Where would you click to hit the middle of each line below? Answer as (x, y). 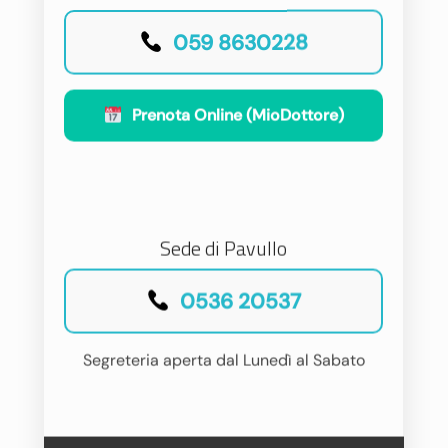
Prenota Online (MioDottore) (237, 114)
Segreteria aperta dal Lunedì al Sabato (223, 359)
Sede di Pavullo (223, 247)
